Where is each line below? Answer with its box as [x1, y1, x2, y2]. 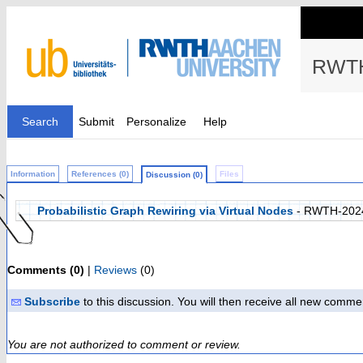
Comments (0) [7, 263, 84, 276]
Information [11, 169, 55, 178]
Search [22, 115, 58, 128]
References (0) [71, 169, 129, 178]
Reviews [94, 263, 137, 276]
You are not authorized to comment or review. [7, 338, 241, 351]
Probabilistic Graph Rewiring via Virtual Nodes [37, 204, 293, 217]
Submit [79, 115, 114, 128]
